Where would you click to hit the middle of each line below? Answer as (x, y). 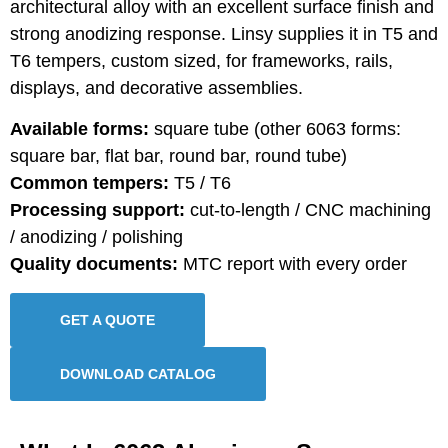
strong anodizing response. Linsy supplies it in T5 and (224, 34)
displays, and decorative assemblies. (156, 88)
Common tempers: (89, 183)
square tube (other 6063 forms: (275, 129)
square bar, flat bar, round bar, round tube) (178, 156)
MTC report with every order (292, 264)
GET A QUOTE (107, 319)
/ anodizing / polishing (96, 237)
